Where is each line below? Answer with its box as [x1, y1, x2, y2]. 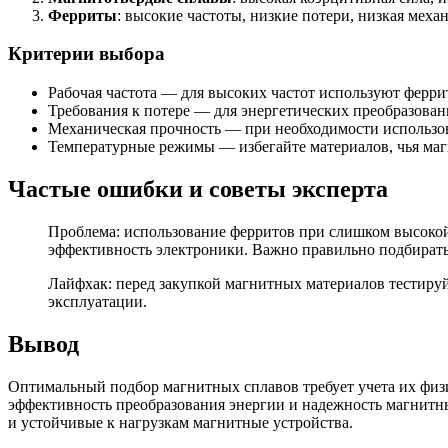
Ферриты [48, 6, 117, 24]
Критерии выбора [8, 43, 165, 65]
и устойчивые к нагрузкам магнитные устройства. [8, 413, 353, 431]
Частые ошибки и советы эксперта [8, 176, 388, 203]
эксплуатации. [48, 293, 147, 310]
